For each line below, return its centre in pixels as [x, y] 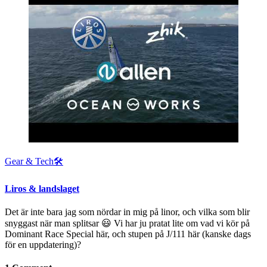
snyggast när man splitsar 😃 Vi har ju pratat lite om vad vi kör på [127, 223]
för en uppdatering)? [43, 244]
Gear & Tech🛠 [34, 162]
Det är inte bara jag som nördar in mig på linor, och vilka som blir [127, 212]
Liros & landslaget [42, 188]
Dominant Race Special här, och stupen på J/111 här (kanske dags [128, 234]
